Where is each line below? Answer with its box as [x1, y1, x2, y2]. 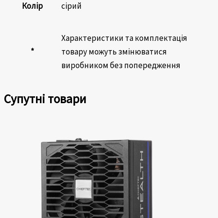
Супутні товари [4, 91, 86, 107]
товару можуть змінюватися [61, 46, 167, 57]
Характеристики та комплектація [61, 32, 187, 43]
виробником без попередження [61, 59, 181, 71]
